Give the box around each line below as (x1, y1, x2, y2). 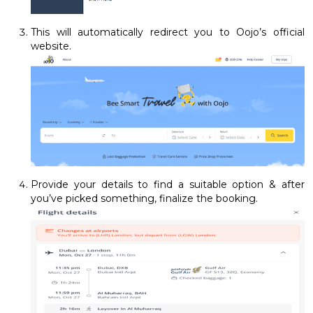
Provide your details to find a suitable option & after (31, 178, 305, 191)
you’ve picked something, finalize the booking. (31, 192, 258, 205)
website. (31, 39, 71, 52)
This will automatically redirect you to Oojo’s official (31, 25, 305, 38)
